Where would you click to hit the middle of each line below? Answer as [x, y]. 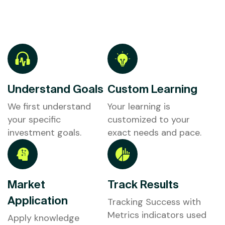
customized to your [149, 120]
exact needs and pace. [154, 133]
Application [38, 200]
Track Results [143, 184]
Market [26, 184]
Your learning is [139, 107]
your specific [34, 120]
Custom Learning [152, 89]
